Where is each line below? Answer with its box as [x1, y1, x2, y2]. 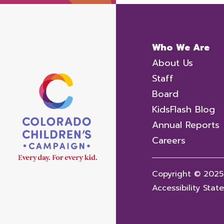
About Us [152, 56, 193, 70]
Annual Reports [152, 118, 219, 132]
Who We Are [152, 40, 218, 54]
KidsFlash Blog [152, 102, 215, 116]
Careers [152, 133, 185, 147]
